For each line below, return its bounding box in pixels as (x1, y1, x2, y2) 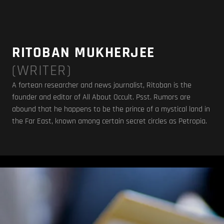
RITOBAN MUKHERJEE (12, 43, 155, 62)
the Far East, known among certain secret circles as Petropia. (12, 116, 207, 126)
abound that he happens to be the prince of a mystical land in (12, 104, 210, 114)
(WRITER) (12, 61, 71, 80)
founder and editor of (12, 92, 82, 102)
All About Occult (82, 92, 132, 102)
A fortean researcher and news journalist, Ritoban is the (12, 80, 191, 90)
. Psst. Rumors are (132, 92, 190, 102)
